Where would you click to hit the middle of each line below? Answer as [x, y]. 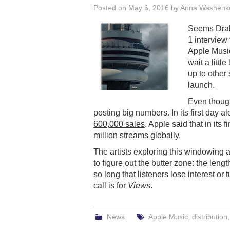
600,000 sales [119, 124]
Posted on [111, 7]
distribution [209, 216]
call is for [111, 185]
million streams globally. [137, 135]
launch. [201, 85]
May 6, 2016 [149, 7]
